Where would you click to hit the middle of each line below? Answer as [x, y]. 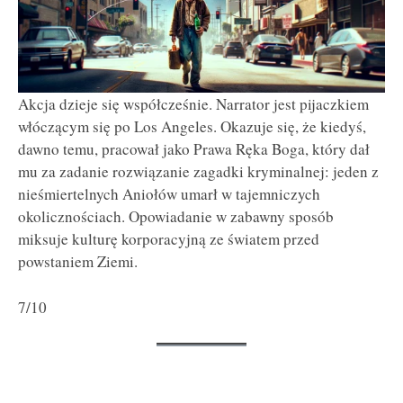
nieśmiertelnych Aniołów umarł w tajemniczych [169, 194]
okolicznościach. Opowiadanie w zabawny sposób [176, 217]
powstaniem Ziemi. [78, 262]
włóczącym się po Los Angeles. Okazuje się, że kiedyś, [192, 127]
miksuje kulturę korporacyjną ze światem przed [169, 239]
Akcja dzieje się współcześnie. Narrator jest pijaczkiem [193, 104]
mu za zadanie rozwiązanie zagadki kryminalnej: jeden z [198, 172]
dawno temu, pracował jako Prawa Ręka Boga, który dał [194, 149]
